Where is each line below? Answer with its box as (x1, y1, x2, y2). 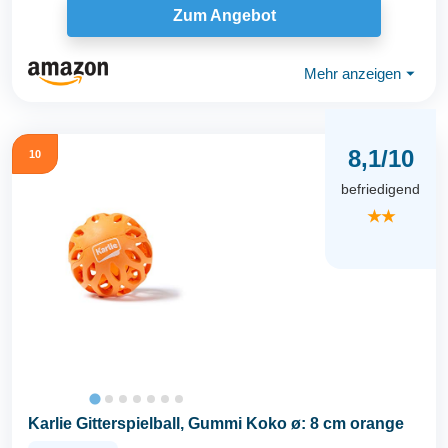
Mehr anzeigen (304, 64, 401, 82)
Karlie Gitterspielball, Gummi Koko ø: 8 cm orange (28, 415, 404, 433)
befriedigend (341, 180, 420, 197)
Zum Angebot (172, 6, 276, 24)
